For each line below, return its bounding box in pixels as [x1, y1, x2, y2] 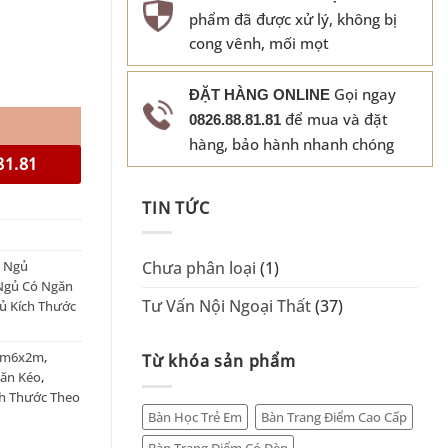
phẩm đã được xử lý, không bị [189, 8, 397, 29]
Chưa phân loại [142, 257, 256, 280]
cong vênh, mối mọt [189, 32, 329, 53]
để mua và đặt [281, 108, 388, 129]
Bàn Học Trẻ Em [148, 407, 242, 426]
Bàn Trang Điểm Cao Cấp [261, 407, 407, 426]
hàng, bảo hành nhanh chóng [189, 133, 394, 154]
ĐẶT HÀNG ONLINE [189, 85, 330, 103]
